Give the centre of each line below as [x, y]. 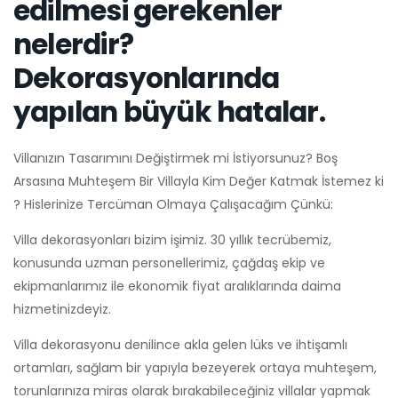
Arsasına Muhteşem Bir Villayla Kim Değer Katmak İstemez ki [199, 181]
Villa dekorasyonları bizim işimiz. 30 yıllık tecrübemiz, [172, 239]
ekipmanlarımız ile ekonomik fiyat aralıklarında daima [177, 286]
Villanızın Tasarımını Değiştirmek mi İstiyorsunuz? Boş [175, 158]
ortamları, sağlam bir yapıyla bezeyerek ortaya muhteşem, [195, 367]
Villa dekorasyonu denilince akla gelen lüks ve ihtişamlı [180, 344]
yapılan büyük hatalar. [172, 111]
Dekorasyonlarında [147, 78]
